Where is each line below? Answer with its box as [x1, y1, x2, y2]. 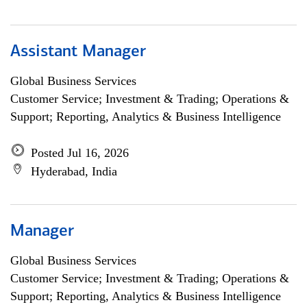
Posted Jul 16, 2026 [31, 146, 129, 160]
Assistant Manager [10, 44, 146, 60]
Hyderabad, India [31, 164, 117, 178]
